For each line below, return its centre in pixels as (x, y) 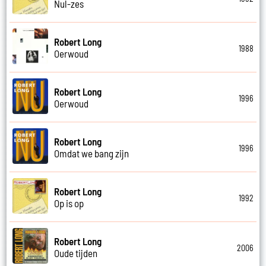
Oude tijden (76, 253)
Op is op (69, 203)
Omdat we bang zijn (92, 153)
